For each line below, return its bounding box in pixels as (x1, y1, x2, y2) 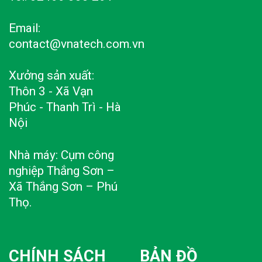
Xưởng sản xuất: (9, 68, 94, 83)
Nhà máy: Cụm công (9, 147, 114, 162)
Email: (9, 21, 40, 36)
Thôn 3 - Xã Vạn (9, 84, 93, 99)
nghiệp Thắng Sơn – (9, 163, 115, 178)
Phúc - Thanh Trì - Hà (9, 100, 121, 115)
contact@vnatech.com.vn (9, 37, 144, 51)
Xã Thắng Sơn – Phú (9, 179, 118, 194)
